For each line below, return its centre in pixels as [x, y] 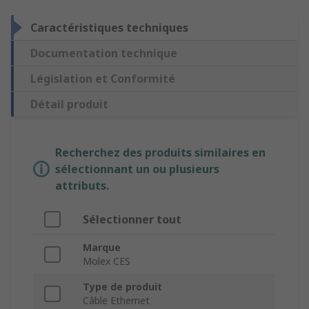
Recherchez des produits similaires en [160, 153]
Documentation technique [104, 53]
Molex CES [107, 261]
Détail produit [69, 104]
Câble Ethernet [116, 301]
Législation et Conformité [103, 79]
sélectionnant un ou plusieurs [137, 169]
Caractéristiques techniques [109, 28]
